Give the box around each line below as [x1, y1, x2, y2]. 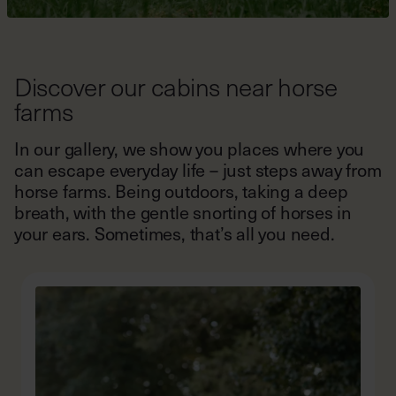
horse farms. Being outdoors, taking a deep [14, 179, 348, 204]
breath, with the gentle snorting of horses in [14, 200, 352, 225]
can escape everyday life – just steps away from [14, 157, 382, 183]
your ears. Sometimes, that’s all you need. [14, 221, 335, 247]
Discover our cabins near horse [14, 70, 338, 104]
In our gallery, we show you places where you [14, 136, 365, 162]
